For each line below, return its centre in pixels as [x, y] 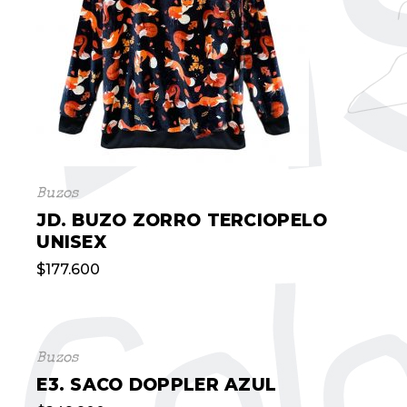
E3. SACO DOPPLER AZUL [157, 385]
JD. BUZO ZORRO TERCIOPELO [182, 220]
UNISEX [72, 242]
